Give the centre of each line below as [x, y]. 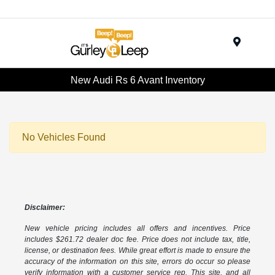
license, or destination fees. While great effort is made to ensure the [137, 251]
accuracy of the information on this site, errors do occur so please [137, 262]
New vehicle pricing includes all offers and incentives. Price [137, 229]
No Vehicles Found [64, 137]
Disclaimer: [45, 208]
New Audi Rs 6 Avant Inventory [137, 80]
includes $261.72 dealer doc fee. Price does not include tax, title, [137, 240]
